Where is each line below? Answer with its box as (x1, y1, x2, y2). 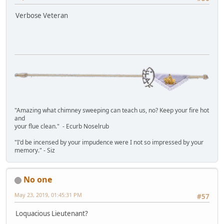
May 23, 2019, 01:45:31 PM (14, 190, 82, 198)
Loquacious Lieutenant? (15, 209, 88, 218)
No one (23, 173, 52, 185)
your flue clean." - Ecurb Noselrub (14, 121, 109, 130)
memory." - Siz (14, 145, 55, 154)
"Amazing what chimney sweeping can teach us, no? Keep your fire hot (14, 105, 209, 114)
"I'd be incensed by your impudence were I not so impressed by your (14, 137, 203, 146)
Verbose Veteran (15, 11, 68, 20)
